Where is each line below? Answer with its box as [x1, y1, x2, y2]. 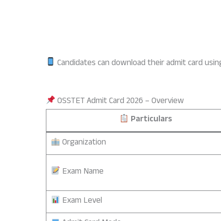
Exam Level [60, 194, 102, 209]
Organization [60, 136, 106, 150]
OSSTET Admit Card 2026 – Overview [55, 94, 184, 109]
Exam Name [60, 165, 104, 180]
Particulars [129, 112, 173, 127]
